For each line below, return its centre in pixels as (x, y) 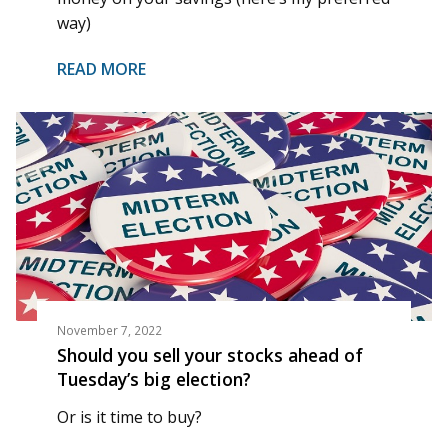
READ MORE (101, 69)
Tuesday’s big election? (153, 379)
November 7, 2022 (109, 330)
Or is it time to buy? (129, 417)
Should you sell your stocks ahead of (209, 355)
